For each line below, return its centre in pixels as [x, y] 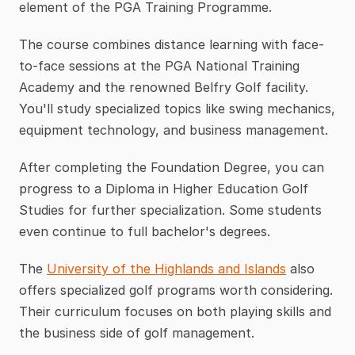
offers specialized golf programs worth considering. [176, 290]
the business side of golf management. [137, 333]
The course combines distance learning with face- [172, 45]
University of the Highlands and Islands [166, 269]
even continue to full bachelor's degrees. [145, 232]
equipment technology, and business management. [174, 130]
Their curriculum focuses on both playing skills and [175, 312]
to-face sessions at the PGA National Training [159, 66]
